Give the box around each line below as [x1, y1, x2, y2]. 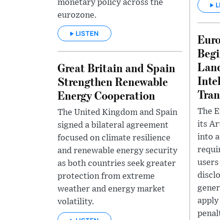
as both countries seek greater [57, 159, 176, 168]
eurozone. [57, 10, 97, 20]
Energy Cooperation [57, 87, 155, 103]
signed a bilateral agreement [57, 121, 168, 130]
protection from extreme [57, 172, 155, 181]
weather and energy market [57, 185, 165, 194]
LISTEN [76, 29, 99, 38]
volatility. [57, 197, 94, 207]
